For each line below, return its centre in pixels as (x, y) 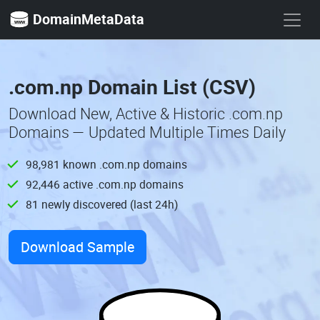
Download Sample (77, 247)
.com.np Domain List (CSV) (132, 86)
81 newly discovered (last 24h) (102, 204)
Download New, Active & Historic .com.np (146, 114)
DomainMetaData (89, 19)
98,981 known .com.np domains (106, 164)
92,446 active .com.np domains (105, 184)
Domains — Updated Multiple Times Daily (147, 132)
